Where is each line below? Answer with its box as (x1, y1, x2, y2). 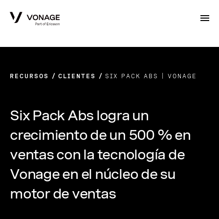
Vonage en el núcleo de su (10, 166, 175, 182)
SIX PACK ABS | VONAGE (105, 73, 197, 80)
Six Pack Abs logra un (10, 107, 149, 124)
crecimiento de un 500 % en (10, 127, 191, 143)
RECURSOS (10, 73, 49, 80)
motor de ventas (10, 185, 116, 202)
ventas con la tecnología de (10, 146, 185, 163)
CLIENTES (58, 73, 99, 80)
